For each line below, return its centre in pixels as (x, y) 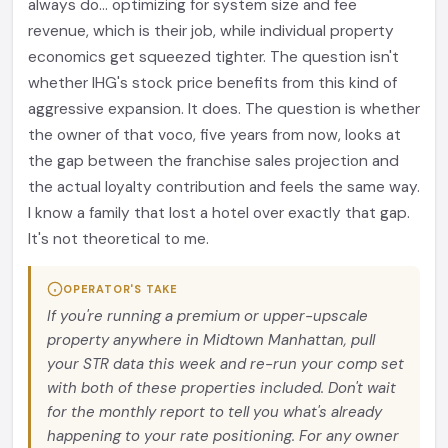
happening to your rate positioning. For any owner (223, 436)
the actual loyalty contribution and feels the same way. (224, 187)
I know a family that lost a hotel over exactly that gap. (219, 213)
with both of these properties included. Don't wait (221, 388)
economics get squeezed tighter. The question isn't (213, 57)
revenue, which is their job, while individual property (211, 31)
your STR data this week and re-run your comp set (225, 364)
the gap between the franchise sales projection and (213, 161)
